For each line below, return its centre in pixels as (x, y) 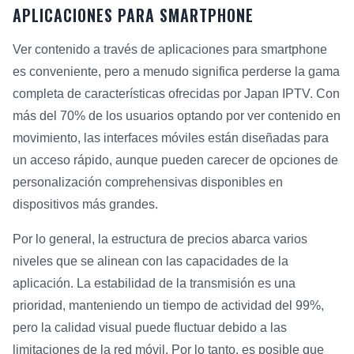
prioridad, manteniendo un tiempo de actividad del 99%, (168, 306)
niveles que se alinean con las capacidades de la (151, 262)
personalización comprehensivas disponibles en (148, 183)
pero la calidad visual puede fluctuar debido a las (150, 328)
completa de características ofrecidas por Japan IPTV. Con (176, 94)
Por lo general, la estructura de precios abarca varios (160, 239)
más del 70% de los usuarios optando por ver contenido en (177, 116)
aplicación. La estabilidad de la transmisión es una (154, 284)
